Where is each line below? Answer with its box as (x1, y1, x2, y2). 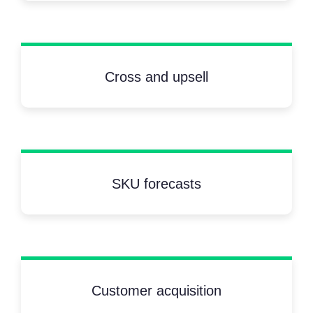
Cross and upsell (105, 69, 208, 85)
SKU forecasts (112, 176, 201, 192)
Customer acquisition (92, 283, 221, 299)
